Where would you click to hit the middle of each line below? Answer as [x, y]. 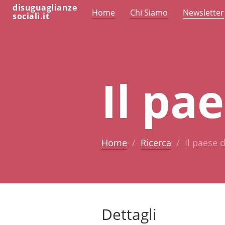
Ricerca [156, 142]
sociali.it [31, 16]
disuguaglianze [45, 8]
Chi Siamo [149, 13]
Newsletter [203, 13]
